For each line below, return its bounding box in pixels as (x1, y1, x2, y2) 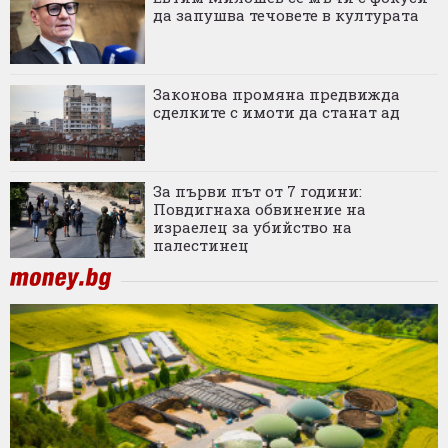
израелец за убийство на (153, 217, 352, 238)
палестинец (153, 235, 249, 256)
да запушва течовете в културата (153, 5, 419, 26)
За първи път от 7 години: (153, 181, 362, 202)
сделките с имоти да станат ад (153, 102, 400, 123)
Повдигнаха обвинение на (153, 199, 366, 220)
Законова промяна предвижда (153, 84, 400, 105)
